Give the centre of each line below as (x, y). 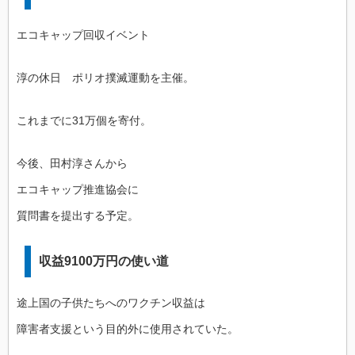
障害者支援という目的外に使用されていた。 (128, 328)
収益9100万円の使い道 (104, 261)
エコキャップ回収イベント (83, 34)
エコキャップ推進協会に (78, 189)
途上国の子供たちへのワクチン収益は (111, 302)
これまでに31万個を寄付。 (84, 120)
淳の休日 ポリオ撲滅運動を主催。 (105, 77)
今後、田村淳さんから (72, 163)
